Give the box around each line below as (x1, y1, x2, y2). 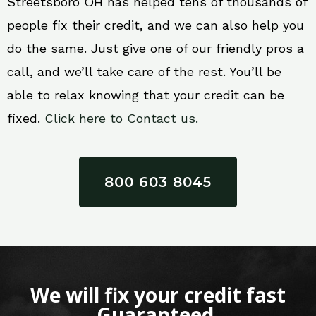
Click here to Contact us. (44, 111, 198, 126)
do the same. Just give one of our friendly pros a (7, 41, 304, 56)
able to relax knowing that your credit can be (7, 87, 284, 102)
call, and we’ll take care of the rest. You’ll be (7, 64, 281, 79)
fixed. (7, 111, 44, 126)
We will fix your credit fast (30, 281, 286, 308)
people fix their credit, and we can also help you (7, 18, 304, 32)
